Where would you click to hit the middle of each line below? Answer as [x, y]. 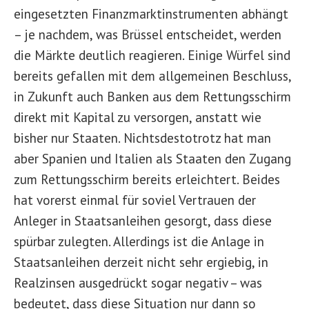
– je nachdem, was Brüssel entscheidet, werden [148, 34]
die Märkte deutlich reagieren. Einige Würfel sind [152, 55]
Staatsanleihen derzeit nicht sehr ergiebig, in [141, 262]
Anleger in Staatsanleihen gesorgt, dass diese [143, 220]
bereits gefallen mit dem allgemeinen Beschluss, [152, 76]
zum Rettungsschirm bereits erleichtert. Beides [147, 179]
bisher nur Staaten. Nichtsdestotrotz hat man [142, 138]
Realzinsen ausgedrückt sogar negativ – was [138, 282]
